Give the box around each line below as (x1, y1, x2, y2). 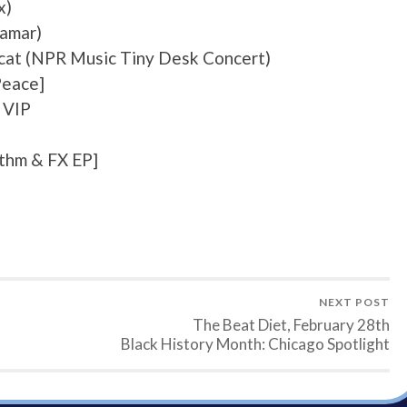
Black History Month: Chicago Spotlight (121, 334, 390, 354)
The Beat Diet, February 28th (193, 315, 390, 335)
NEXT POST (319, 295, 390, 310)
